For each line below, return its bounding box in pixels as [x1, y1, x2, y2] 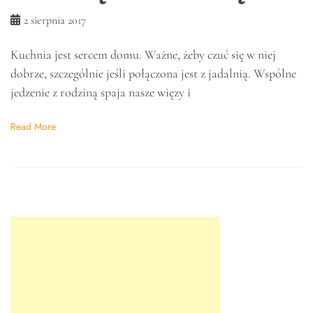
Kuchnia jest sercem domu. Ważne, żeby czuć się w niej [10, 47, 276, 63]
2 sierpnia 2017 [24, 13, 86, 28]
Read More [10, 119, 56, 134]
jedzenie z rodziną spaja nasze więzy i [10, 85, 191, 101]
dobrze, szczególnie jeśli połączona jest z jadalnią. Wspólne [10, 66, 296, 82]
